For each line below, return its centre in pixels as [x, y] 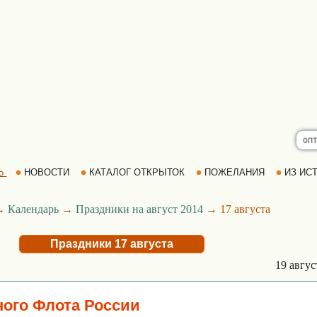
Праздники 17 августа [112, 244]
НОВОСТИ [46, 172]
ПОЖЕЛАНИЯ [234, 172]
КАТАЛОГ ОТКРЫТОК [137, 172]
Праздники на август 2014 [139, 209]
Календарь [33, 209]
